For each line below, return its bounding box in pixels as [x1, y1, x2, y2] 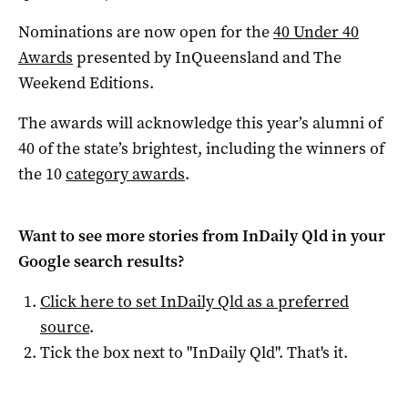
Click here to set [40, 291, 160, 313]
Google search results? [18, 250, 185, 273]
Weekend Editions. [18, 72, 154, 95]
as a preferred [243, 291, 349, 313]
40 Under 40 [273, 21, 359, 44]
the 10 [18, 163, 66, 186]
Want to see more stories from [18, 225, 242, 248]
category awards [66, 163, 185, 186]
